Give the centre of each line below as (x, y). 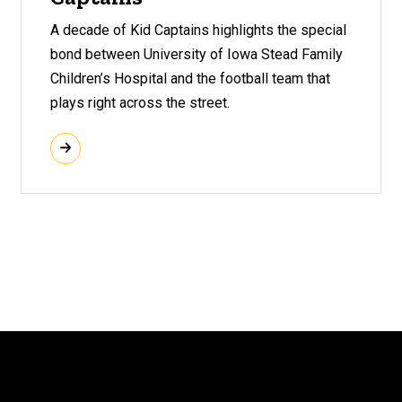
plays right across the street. (140, 102)
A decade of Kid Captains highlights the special (198, 30)
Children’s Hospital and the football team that (190, 78)
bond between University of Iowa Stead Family (196, 54)
